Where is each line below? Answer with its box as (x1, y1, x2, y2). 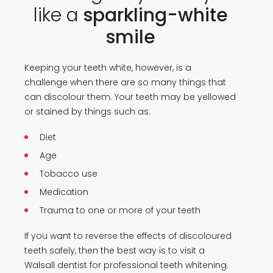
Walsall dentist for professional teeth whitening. (24, 258, 231, 271)
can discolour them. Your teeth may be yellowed (24, 90, 236, 103)
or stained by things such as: (24, 105, 151, 118)
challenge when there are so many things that (24, 76, 226, 88)
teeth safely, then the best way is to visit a (24, 244, 205, 257)
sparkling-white (83, 2, 228, 28)
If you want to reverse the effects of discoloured (24, 229, 232, 242)
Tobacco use (40, 167, 97, 180)
